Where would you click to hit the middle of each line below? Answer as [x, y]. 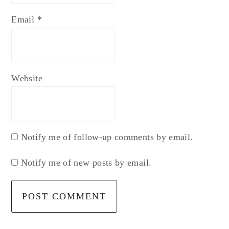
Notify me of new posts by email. [86, 162]
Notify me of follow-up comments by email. [107, 137]
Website [27, 78]
